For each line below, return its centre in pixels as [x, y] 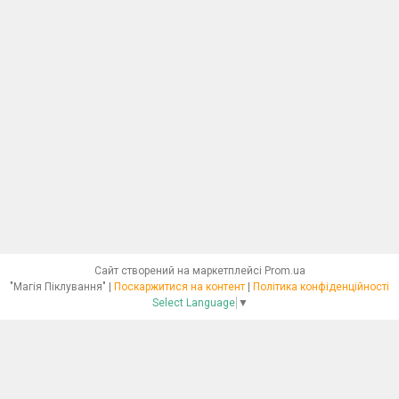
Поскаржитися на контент [179, 286]
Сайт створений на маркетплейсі [179, 270]
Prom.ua [285, 270]
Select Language [193, 303]
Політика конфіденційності [321, 286]
